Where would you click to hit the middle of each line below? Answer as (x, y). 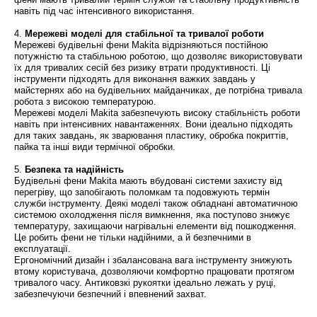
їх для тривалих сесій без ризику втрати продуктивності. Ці (142, 68)
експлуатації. (42, 249)
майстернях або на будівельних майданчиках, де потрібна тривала (158, 90)
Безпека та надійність (74, 169)
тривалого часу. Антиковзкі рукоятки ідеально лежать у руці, (145, 283)
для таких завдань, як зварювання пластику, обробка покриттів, (151, 136)
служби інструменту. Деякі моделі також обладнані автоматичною (156, 203)
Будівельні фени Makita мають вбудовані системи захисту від (148, 181)
